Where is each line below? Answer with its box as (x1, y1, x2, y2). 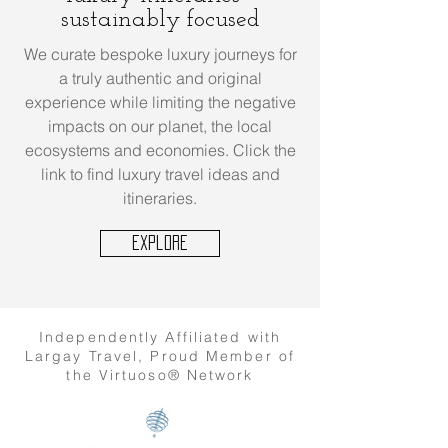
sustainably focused (60, 8, 260, 32)
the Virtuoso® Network (66, 366, 254, 384)
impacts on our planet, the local (48, 116, 272, 136)
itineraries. (123, 188, 197, 208)
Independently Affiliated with (39, 328, 281, 346)
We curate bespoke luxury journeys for (23, 44, 297, 64)
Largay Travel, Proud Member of (24, 347, 295, 365)
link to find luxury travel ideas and (40, 164, 280, 184)
